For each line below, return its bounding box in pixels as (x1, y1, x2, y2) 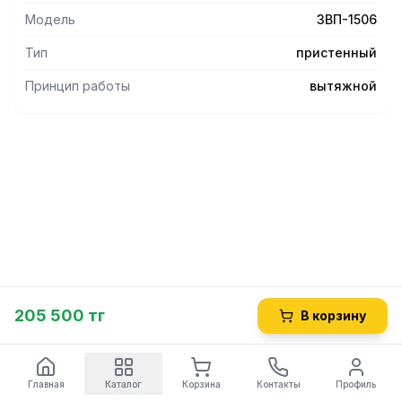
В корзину (301, 308, 366, 323)
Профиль (336, 378, 377, 389)
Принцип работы (25, 78, 130, 93)
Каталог (105, 378, 143, 389)
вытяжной (310, 78, 377, 93)
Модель (25, 12, 75, 27)
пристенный (296, 45, 377, 60)
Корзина (181, 378, 221, 389)
